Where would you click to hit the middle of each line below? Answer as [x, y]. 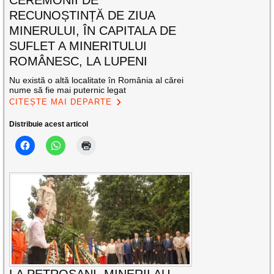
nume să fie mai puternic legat [68, 90]
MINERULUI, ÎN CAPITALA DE [93, 31]
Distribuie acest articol [49, 124]
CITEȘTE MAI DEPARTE [61, 102]
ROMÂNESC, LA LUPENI [79, 61]
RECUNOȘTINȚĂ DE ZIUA [82, 16]
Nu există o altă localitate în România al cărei [97, 80]
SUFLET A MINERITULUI [78, 46]
